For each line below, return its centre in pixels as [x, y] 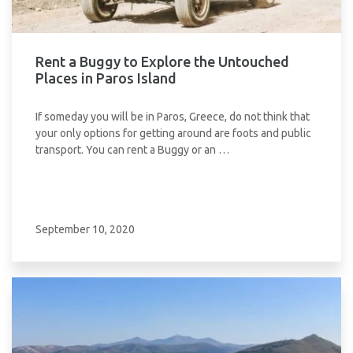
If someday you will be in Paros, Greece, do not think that [173, 117]
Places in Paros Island [106, 78]
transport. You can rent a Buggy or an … [132, 150]
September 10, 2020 [85, 229]
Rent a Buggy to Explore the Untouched [162, 61]
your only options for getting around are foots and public [173, 133]
